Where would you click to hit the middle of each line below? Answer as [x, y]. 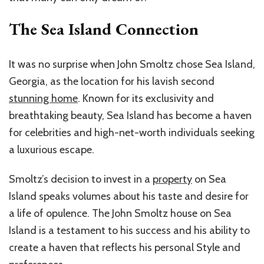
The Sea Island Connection [104, 29]
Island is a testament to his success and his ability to [129, 231]
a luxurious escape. [52, 150]
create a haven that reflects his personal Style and [125, 248]
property [172, 179]
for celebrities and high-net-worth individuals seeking [132, 133]
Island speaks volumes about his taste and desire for [129, 197]
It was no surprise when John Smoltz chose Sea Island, [132, 65]
